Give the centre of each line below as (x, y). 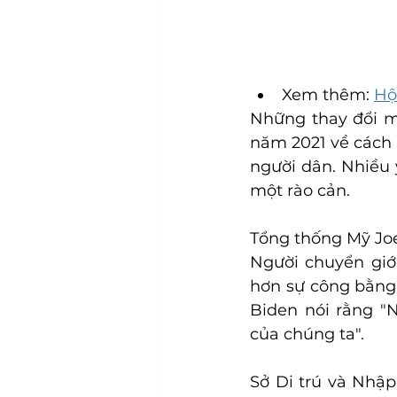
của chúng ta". (307, 334)
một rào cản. (300, 190)
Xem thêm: (328, 94)
